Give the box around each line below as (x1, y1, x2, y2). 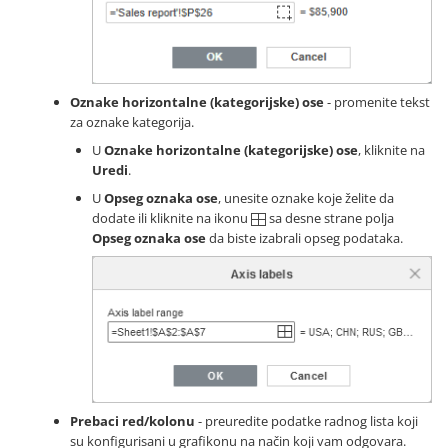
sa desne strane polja (266, 208, 394, 227)
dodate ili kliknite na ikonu (92, 208, 251, 227)
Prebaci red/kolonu (70, 411, 195, 430)
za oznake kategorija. (70, 112, 194, 131)
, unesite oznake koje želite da (218, 188, 394, 207)
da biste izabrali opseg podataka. (206, 228, 403, 247)
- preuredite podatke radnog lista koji (195, 411, 418, 430)
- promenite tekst (324, 92, 430, 111)
